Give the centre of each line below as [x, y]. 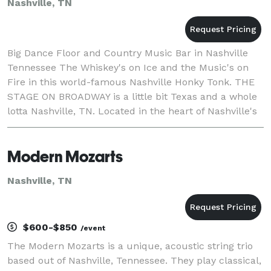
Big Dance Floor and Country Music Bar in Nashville [128, 53]
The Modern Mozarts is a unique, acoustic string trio [130, 246]
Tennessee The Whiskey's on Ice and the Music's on [128, 67]
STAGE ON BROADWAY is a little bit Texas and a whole [132, 96]
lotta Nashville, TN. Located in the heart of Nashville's [132, 111]
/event [93, 228]
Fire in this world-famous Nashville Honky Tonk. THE [131, 82]
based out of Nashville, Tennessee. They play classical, [134, 260]
